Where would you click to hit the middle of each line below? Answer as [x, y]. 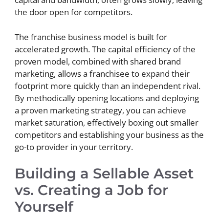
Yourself [44, 207]
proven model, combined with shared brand [98, 61]
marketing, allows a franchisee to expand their [102, 73]
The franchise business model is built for [91, 37]
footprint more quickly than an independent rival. [108, 86]
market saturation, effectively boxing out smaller [107, 122]
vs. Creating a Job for [91, 190]
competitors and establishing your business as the [109, 134]
